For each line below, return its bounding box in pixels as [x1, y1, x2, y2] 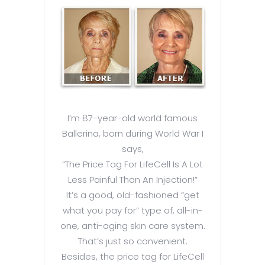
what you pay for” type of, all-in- [62, 204, 203, 217]
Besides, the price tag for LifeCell [61, 250, 204, 263]
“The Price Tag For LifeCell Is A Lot [62, 158, 203, 171]
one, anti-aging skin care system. [60, 219, 205, 232]
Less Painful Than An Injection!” [67, 173, 198, 186]
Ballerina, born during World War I [62, 127, 203, 140]
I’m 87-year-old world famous [67, 112, 198, 125]
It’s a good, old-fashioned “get [66, 189, 199, 202]
